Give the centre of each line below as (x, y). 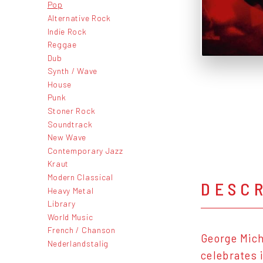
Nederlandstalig (78, 243)
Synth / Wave (72, 71)
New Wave (67, 137)
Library (61, 204)
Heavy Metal (70, 190)
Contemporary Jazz (85, 150)
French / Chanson (81, 230)
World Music (70, 217)
